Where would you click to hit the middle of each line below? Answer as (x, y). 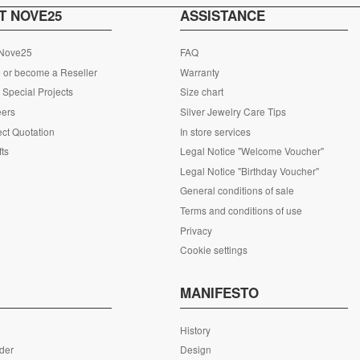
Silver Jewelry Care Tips (233, 112)
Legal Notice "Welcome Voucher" (252, 151)
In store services (215, 131)
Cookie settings (213, 250)
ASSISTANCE (222, 15)
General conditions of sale (237, 190)
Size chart (201, 92)
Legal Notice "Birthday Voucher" (249, 170)
